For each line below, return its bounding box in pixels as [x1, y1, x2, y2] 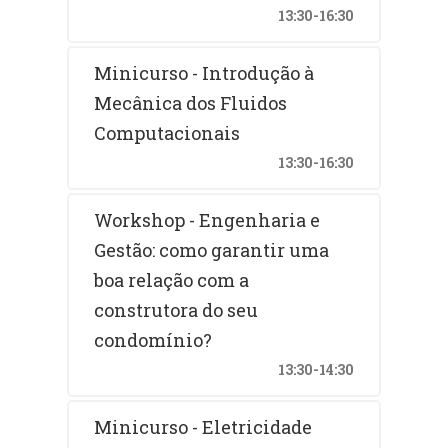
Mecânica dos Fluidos [94, 90, 288, 115]
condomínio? [94, 327, 213, 352]
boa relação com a [94, 267, 250, 292]
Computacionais [94, 120, 241, 145]
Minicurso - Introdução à [94, 60, 315, 85]
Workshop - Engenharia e [94, 207, 321, 232]
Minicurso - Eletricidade [94, 414, 313, 439]
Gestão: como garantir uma [94, 237, 330, 262]
